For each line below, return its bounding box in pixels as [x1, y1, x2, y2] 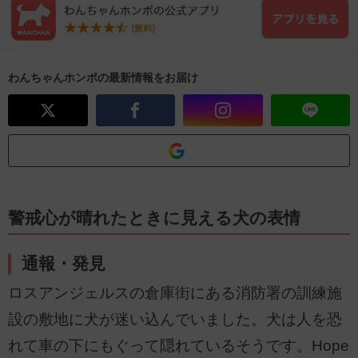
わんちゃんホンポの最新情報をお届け [8, 70, 198, 84]
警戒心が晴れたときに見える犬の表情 [8, 208, 300, 228]
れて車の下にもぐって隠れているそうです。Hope [8, 337, 349, 355]
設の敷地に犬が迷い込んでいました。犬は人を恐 [8, 311, 342, 328]
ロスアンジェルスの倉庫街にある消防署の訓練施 [8, 284, 342, 302]
